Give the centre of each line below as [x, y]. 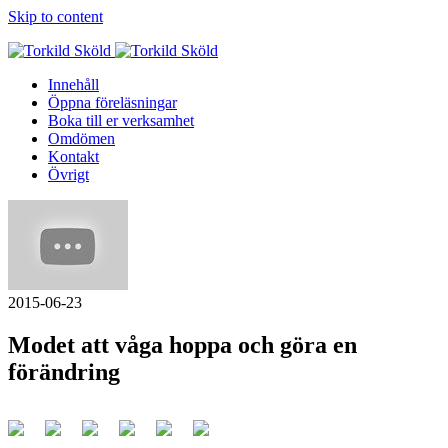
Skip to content [55, 16]
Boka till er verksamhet [121, 120]
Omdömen [81, 138]
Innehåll [73, 84]
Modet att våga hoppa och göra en [182, 344]
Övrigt [68, 174]
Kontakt [73, 156]
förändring [64, 371]
